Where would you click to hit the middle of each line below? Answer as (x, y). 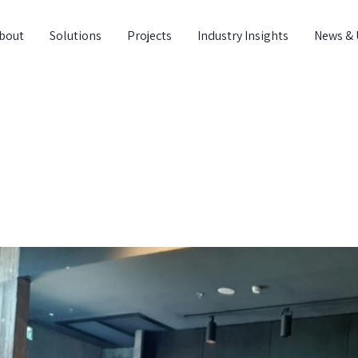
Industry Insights (243, 35)
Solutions (76, 35)
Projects (149, 35)
